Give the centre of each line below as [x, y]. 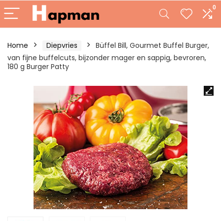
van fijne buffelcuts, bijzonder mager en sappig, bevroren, [107, 58]
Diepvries [62, 45]
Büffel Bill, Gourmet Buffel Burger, [152, 45]
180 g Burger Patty [38, 67]
